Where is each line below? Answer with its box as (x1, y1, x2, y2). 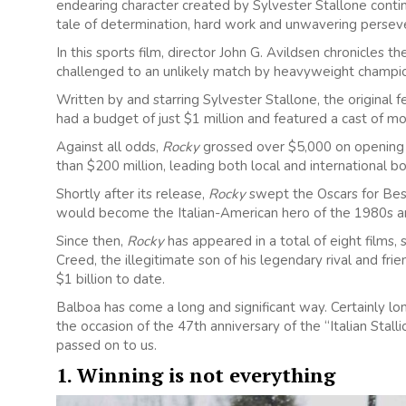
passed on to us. (56, 335, 157, 354)
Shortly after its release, (56, 184, 208, 203)
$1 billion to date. (56, 269, 165, 288)
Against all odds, (56, 137, 162, 156)
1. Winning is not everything (56, 361, 335, 388)
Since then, (56, 231, 127, 250)
